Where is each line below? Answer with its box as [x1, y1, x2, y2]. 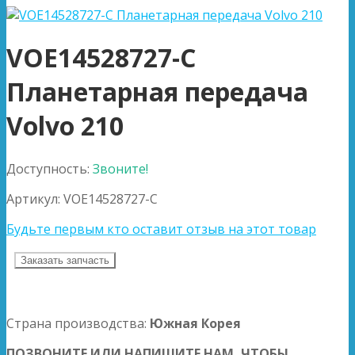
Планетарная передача [6, 74, 308, 109]
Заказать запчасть [21, 254, 109, 266]
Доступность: [6, 159, 93, 177]
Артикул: [6, 189, 63, 208]
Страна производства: [6, 314, 150, 332]
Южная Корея [150, 314, 241, 332]
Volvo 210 [6, 109, 124, 143]
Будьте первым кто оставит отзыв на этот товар [6, 219, 316, 238]
